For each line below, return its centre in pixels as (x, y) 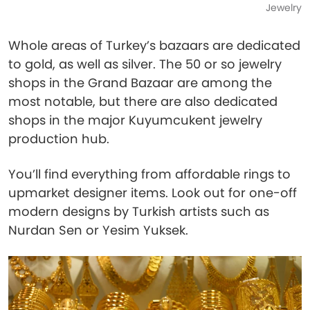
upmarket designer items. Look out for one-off (153, 193)
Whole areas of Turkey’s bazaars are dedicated (154, 45)
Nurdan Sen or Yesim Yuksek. (98, 230)
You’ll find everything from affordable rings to (149, 174)
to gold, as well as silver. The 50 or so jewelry (145, 64)
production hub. (59, 139)
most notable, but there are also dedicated (143, 101)
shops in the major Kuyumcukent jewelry (135, 120)
